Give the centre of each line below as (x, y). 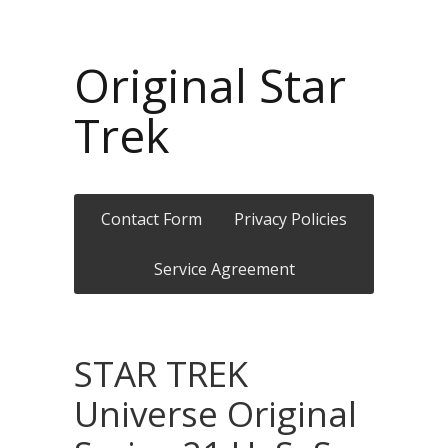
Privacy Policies (290, 219)
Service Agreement (224, 269)
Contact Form (151, 219)
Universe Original (215, 413)
